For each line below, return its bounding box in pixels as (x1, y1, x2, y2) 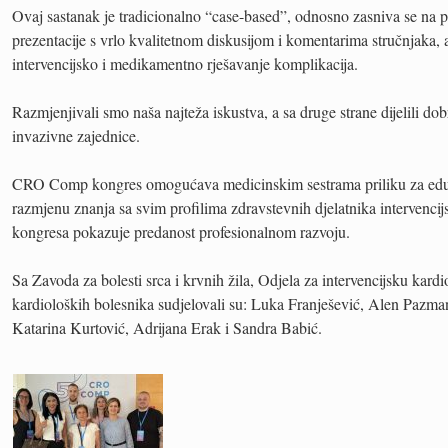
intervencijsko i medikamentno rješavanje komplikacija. (12, 53, 358, 75)
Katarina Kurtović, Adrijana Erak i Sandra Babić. (12, 317, 322, 339)
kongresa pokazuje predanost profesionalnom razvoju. (12, 221, 350, 243)
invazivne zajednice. (12, 125, 140, 147)
